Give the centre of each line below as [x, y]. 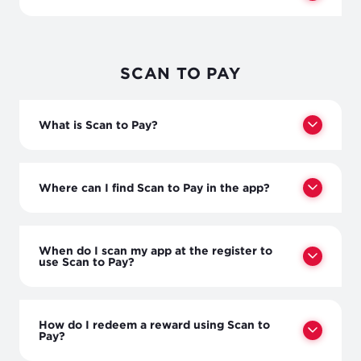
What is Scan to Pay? [98, 124]
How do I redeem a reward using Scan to [154, 324]
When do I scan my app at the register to [156, 250]
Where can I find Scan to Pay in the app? [154, 187]
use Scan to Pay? [87, 261]
